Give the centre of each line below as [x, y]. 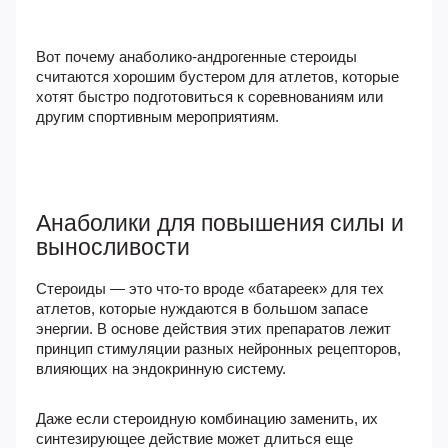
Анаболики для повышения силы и [220, 223]
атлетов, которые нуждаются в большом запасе [202, 308]
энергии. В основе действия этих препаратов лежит [213, 328]
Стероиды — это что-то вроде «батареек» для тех [210, 288]
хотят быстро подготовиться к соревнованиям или [209, 96]
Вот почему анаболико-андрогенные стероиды [196, 56]
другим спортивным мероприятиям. [157, 116]
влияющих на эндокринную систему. [161, 368]
